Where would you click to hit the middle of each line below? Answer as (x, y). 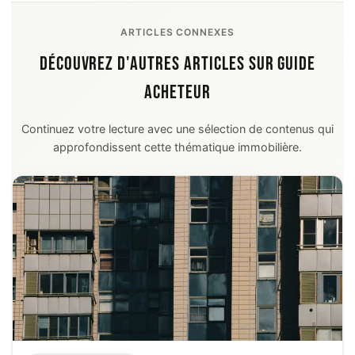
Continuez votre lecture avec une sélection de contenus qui (177, 129)
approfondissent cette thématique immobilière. (177, 147)
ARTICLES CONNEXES (177, 32)
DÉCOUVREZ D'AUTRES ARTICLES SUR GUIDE (177, 64)
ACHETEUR (177, 93)
